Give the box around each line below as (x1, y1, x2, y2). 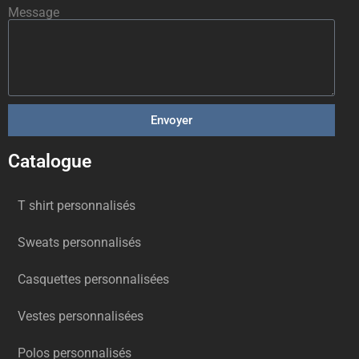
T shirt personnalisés (18, 198, 135, 213)
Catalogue (8, 151, 91, 172)
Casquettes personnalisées (18, 272, 169, 287)
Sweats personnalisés (18, 235, 141, 250)
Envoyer (151, 112, 192, 127)
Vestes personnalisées (18, 309, 143, 324)
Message (8, 5, 59, 20)
